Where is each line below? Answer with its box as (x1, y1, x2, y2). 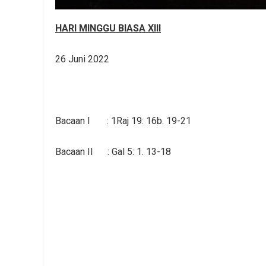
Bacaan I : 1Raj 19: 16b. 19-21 (55, 115, 191, 126)
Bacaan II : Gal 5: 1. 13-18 (55, 146, 171, 157)
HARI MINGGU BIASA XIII (55, 23, 161, 34)
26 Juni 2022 (55, 53, 109, 65)
